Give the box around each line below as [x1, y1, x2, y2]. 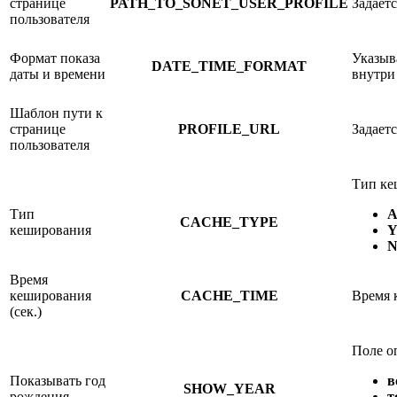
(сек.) [10, 303, 42, 319]
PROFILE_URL [178, 121, 280, 136]
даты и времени [10, 66, 105, 82]
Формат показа [10, 50, 100, 66]
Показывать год [10, 372, 105, 388]
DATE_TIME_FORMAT [152, 58, 307, 74]
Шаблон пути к [10, 105, 103, 121]
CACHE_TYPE [180, 214, 278, 230]
